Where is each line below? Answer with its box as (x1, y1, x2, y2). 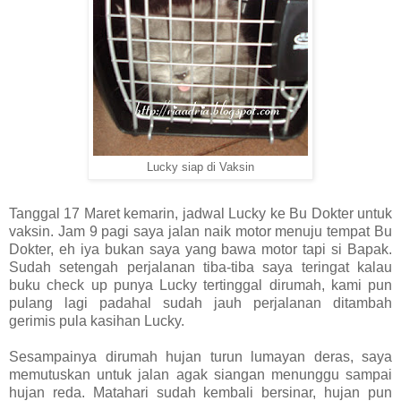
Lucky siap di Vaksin (147, 160, 254, 174)
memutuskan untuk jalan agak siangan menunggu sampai (9, 366, 392, 382)
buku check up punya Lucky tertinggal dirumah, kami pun (9, 277, 392, 293)
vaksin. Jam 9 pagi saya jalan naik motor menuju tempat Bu (9, 223, 392, 239)
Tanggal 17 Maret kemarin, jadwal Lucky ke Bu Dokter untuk (9, 205, 392, 221)
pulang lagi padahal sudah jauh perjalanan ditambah (9, 294, 392, 311)
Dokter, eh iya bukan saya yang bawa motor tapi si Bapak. (9, 241, 392, 257)
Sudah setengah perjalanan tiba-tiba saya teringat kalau (9, 259, 392, 275)
